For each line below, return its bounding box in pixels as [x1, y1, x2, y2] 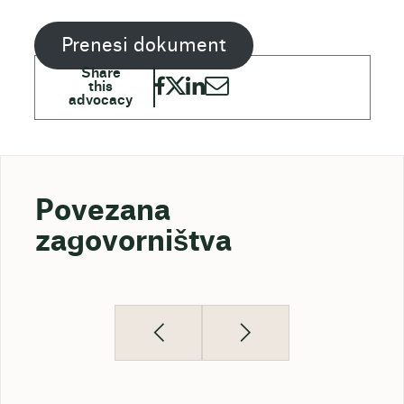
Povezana [34, 197, 170, 226]
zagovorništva [34, 228, 232, 257]
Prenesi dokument [60, 35, 226, 55]
